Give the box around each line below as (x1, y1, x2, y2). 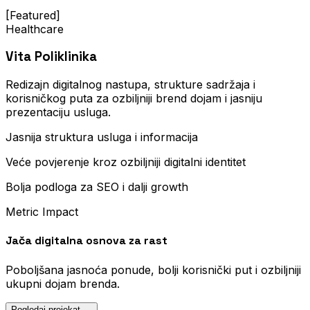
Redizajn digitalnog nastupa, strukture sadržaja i (6, 77, 255, 91)
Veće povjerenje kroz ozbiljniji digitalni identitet (6, 155, 246, 169)
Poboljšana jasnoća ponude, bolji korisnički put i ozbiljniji (6, 262, 301, 277)
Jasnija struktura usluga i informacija (6, 130, 198, 144)
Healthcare (6, 21, 64, 36)
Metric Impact (6, 205, 78, 219)
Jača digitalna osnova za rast (6, 233, 167, 248)
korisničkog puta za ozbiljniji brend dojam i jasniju (6, 91, 262, 105)
